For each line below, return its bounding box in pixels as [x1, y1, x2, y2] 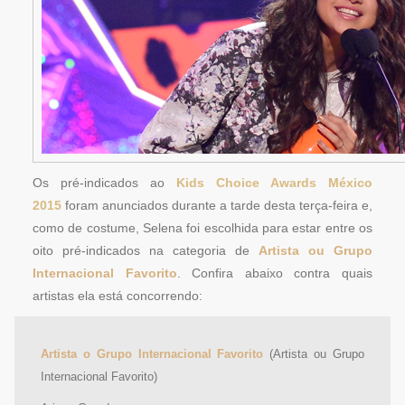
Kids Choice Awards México [176, 175, 372, 190]
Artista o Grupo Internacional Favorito [41, 348, 264, 361]
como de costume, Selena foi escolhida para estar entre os [33, 221, 372, 235]
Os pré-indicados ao [33, 175, 176, 190]
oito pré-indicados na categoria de [33, 243, 259, 258]
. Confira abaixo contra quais [176, 266, 373, 280]
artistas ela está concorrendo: [33, 288, 202, 303]
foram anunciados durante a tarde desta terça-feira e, [65, 198, 372, 212]
